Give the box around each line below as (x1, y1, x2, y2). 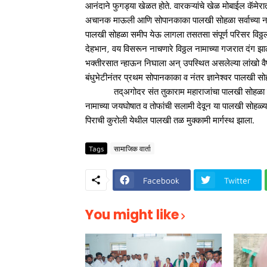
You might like (85, 206, 179, 224)
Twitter (224, 175, 250, 185)
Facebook (143, 175, 179, 185)
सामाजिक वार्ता (114, 144, 151, 153)
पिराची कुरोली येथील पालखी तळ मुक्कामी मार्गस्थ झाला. (85, 115, 254, 125)
